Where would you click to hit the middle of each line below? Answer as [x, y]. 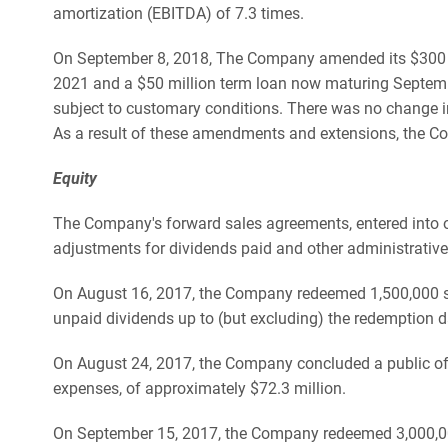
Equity [75, 178]
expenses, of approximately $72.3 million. [199, 388]
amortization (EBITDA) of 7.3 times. [178, 13]
